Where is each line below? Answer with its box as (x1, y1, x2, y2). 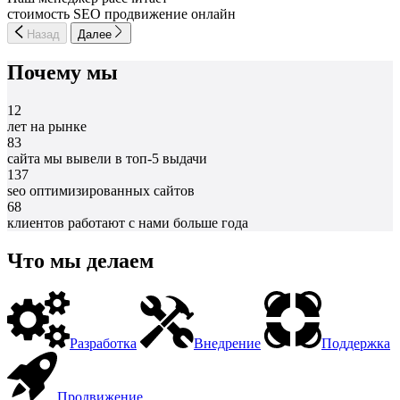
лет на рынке (7, 119, 87, 135)
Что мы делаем (7, 249, 154, 273)
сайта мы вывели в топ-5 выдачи (7, 151, 207, 167)
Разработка (70, 336, 137, 352)
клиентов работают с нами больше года (7, 215, 248, 231)
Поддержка (321, 336, 390, 352)
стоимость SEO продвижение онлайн (7, 5, 236, 21)
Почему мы (7, 61, 118, 85)
